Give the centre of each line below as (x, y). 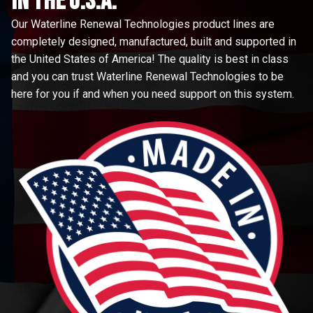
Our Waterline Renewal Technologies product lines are (143, 24)
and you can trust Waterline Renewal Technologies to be (147, 77)
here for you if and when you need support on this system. (154, 94)
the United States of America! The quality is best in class (150, 59)
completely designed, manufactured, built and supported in (154, 42)
